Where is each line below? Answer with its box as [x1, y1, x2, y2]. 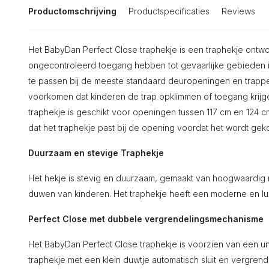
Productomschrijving [28, 6, 116, 16]
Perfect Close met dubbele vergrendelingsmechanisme [28, 214, 264, 224]
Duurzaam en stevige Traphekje [28, 148, 164, 158]
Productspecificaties [128, 6, 210, 16]
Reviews [222, 6, 255, 16]
